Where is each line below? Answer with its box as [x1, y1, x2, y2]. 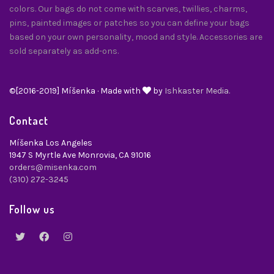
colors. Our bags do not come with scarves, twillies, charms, [9, 4, 247, 15]
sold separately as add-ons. [9, 46, 119, 57]
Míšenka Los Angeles [9, 138, 92, 149]
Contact [9, 114, 48, 128]
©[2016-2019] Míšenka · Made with [9, 86, 143, 97]
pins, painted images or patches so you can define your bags [9, 18, 250, 29]
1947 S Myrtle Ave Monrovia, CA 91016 [9, 150, 151, 161]
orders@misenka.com [9, 162, 97, 173]
